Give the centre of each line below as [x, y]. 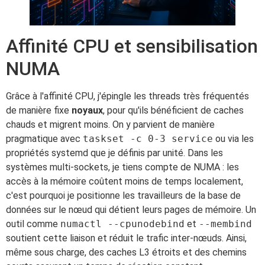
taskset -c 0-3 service [148, 138]
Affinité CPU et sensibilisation [132, 46]
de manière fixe [39, 110]
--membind [225, 224]
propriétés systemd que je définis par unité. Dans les [114, 153]
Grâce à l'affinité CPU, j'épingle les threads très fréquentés [127, 96]
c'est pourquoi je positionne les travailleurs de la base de [123, 195]
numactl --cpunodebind [122, 224]
